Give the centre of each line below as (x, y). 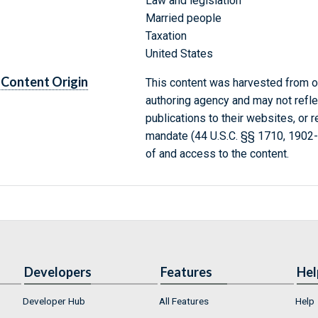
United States (179, 54)
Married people (183, 18)
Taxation (166, 36)
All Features (184, 301)
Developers (58, 272)
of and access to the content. (217, 154)
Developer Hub (54, 301)
